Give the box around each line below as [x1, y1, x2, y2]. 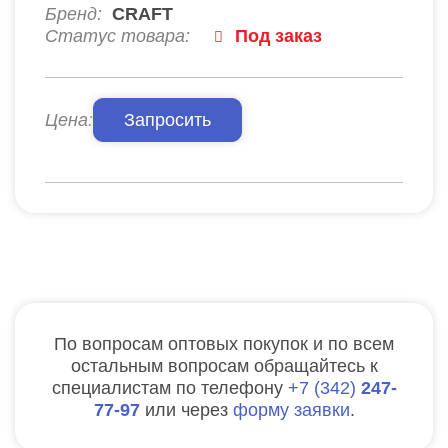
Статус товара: [45, 25, 190, 46]
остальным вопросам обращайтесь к [70, 355, 378, 376]
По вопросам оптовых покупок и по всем [54, 333, 394, 354]
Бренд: [45, 3, 102, 24]
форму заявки [232, 399, 350, 420]
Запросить [124, 109, 211, 130]
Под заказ [235, 25, 322, 46]
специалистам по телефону [51, 377, 288, 398]
